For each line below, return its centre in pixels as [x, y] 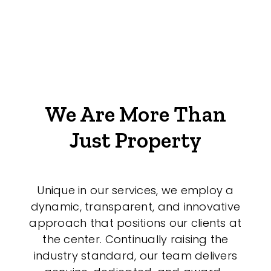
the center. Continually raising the [135, 239]
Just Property [135, 140]
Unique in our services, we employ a [135, 190]
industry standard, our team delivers [135, 255]
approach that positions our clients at [135, 223]
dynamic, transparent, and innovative [135, 206]
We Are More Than [135, 114]
